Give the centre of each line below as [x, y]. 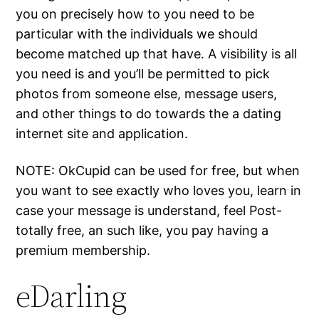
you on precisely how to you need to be [135, 14]
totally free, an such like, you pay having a [142, 231]
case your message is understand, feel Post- [149, 211]
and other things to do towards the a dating [149, 114]
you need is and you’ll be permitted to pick [143, 74]
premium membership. [83, 251]
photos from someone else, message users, [147, 94]
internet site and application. [102, 134]
